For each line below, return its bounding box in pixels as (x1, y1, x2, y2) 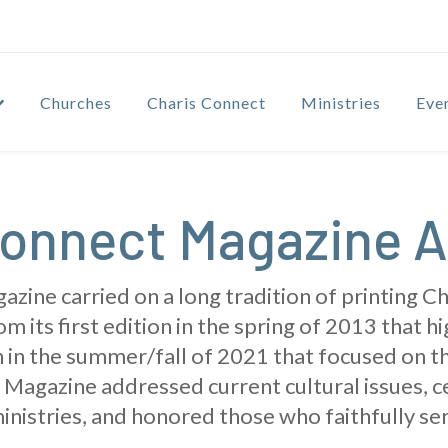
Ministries (301, 93, 381, 113)
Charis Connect (147, 93, 266, 113)
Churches (40, 93, 112, 113)
